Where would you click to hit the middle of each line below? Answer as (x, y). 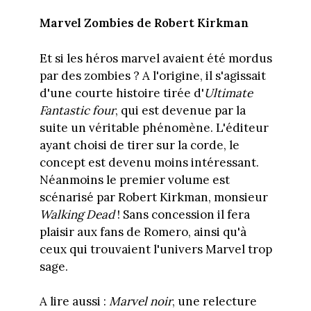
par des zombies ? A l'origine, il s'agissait (152, 75)
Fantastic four (77, 110)
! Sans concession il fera (182, 214)
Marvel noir (140, 302)
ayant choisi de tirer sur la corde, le (139, 145)
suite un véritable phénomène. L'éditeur (154, 127)
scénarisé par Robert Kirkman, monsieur (153, 197)
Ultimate (228, 93)
